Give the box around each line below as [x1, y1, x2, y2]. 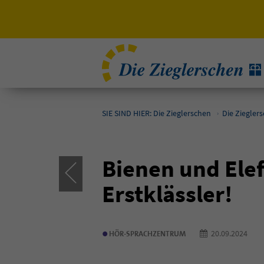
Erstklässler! [102, 179, 233, 209]
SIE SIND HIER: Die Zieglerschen [102, 108, 211, 118]
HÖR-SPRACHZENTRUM [109, 228, 186, 239]
